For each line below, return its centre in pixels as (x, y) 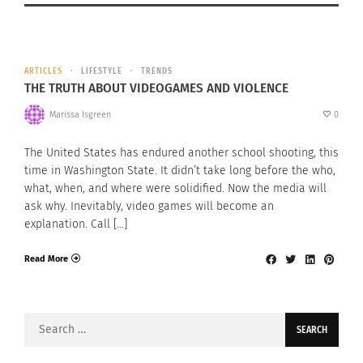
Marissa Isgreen (80, 114)
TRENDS (157, 72)
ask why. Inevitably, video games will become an (149, 207)
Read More (46, 258)
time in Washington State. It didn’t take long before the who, (180, 171)
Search (41, 322)
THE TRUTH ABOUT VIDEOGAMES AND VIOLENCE (156, 88)
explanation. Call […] (76, 224)
